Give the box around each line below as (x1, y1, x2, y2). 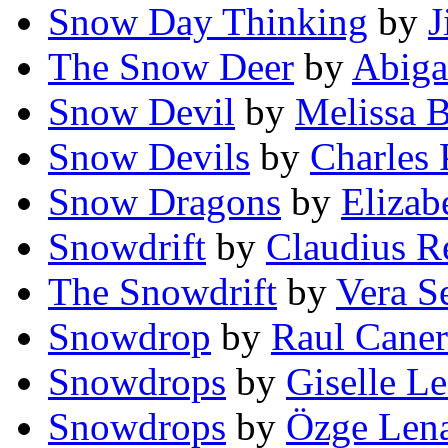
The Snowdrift (48, 270, 277, 314)
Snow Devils (48, 135, 250, 179)
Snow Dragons (48, 180, 281, 224)
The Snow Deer (48, 45, 294, 89)
